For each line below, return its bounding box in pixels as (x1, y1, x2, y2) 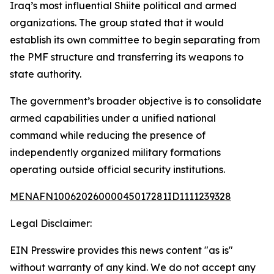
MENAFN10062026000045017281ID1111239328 (10, 190, 231, 202)
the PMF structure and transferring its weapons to (10, 51, 243, 63)
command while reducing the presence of (10, 129, 206, 141)
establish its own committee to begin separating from (10, 34, 260, 46)
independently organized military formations (10, 146, 221, 158)
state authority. (10, 68, 81, 80)
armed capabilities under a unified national (10, 112, 216, 124)
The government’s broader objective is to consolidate (10, 95, 262, 107)
